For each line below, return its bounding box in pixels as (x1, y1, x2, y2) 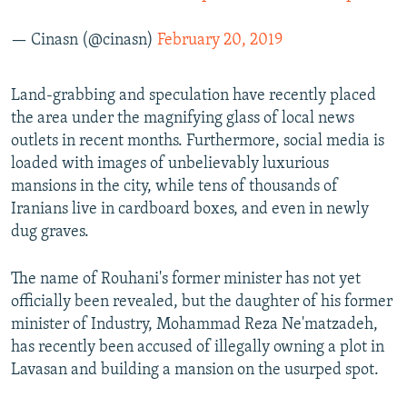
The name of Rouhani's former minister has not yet (11, 271, 361, 289)
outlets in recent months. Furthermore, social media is (11, 133, 384, 151)
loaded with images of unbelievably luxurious (11, 155, 329, 174)
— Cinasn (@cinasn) (11, 32, 157, 50)
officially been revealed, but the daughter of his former (11, 293, 392, 312)
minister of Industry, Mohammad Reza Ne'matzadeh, (11, 316, 378, 334)
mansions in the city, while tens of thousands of (11, 178, 338, 196)
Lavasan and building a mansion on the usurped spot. (11, 362, 379, 380)
